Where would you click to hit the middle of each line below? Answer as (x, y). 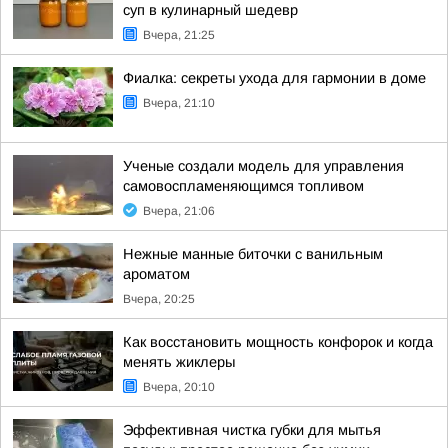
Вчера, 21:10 (179, 103)
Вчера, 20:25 (159, 299)
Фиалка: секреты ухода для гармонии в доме (274, 78)
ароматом (156, 274)
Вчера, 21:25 (179, 35)
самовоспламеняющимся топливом (243, 186)
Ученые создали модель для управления (263, 166)
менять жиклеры (179, 362)
